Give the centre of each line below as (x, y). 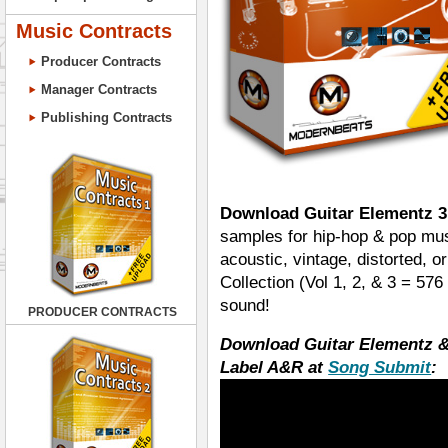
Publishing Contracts (106, 117)
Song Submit (380, 368)
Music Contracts (94, 31)
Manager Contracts (99, 89)
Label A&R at (274, 368)
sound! (245, 306)
